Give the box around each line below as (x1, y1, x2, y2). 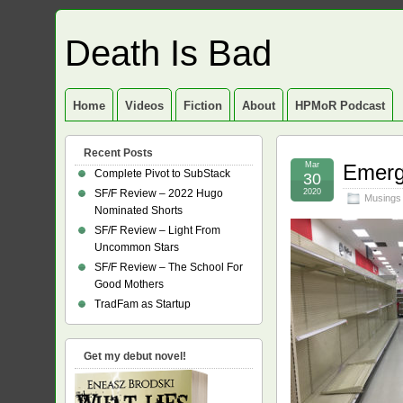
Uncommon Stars (94, 241, 179, 254)
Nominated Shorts (94, 204, 183, 217)
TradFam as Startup (94, 298, 191, 310)
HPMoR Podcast (295, 99, 385, 112)
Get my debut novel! (84, 350, 186, 363)
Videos (125, 99, 164, 112)
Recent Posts (84, 147, 153, 159)
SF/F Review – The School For (94, 261, 243, 273)
